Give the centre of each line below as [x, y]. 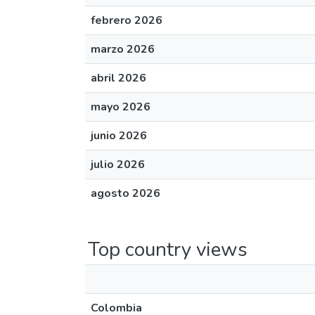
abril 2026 [118, 78]
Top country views [168, 250]
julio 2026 [118, 165]
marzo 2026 [123, 49]
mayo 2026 [121, 107]
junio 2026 [119, 136]
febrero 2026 [127, 20]
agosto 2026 [126, 193]
